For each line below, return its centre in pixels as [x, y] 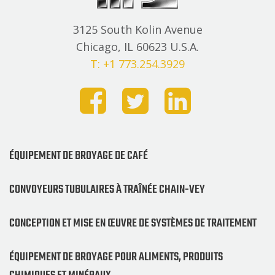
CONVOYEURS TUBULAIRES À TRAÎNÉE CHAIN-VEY [107, 189]
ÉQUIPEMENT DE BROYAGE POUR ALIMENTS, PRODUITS [116, 257]
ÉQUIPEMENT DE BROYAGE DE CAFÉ [79, 156]
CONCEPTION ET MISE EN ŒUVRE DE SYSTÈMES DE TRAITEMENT [133, 223]
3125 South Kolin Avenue [137, 29]
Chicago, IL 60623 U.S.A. [137, 46]
